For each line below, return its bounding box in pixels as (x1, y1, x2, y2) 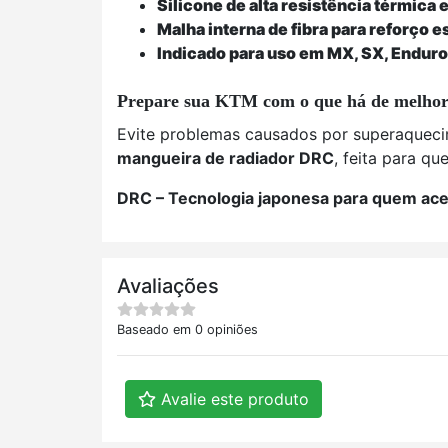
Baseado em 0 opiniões (117, 322, 258, 337)
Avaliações (117, 274, 219, 298)
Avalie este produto (156, 389, 309, 409)
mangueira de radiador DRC (117, 148, 334, 168)
